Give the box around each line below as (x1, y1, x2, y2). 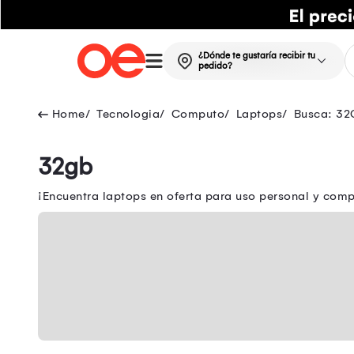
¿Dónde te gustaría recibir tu (198, 51, 315, 62)
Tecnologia (96, 107, 160, 122)
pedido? (198, 61, 232, 72)
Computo (171, 107, 224, 122)
